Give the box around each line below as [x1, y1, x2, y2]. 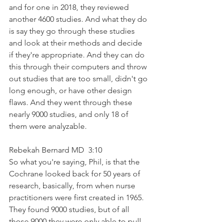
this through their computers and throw [9, 61, 149, 71]
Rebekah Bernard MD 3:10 [9, 145, 106, 155]
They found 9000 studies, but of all [9, 204, 131, 214]
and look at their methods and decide [9, 38, 144, 48]
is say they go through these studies [9, 26, 137, 36]
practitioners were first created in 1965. [9, 192, 146, 202]
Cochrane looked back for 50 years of [9, 168, 142, 178]
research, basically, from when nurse [9, 180, 137, 190]
